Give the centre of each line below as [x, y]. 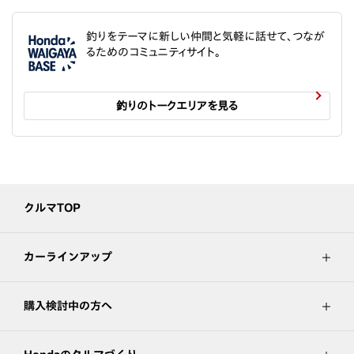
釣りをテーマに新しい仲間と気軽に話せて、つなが [205, 37]
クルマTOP [52, 208]
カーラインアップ [68, 257]
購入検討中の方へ [68, 306]
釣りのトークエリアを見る [177, 106]
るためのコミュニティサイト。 [153, 53]
